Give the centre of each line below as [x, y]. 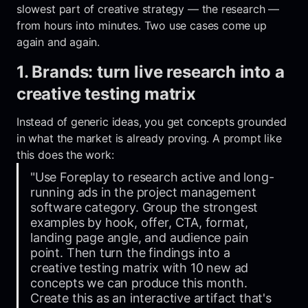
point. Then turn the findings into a [130, 252]
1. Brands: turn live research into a [151, 71]
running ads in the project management [143, 192]
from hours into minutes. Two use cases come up [142, 25]
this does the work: [65, 154]
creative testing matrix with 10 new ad [140, 267]
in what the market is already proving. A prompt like [149, 138]
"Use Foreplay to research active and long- [152, 177]
